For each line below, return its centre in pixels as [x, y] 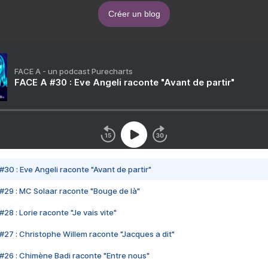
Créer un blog [134, 14]
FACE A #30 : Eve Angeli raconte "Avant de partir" [124, 83]
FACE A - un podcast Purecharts [74, 71]
